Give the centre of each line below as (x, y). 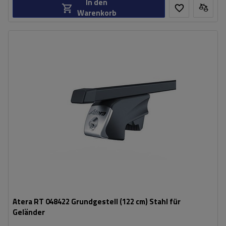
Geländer (29, 212)
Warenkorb (97, 13)
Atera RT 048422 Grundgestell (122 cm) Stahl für (97, 202)
